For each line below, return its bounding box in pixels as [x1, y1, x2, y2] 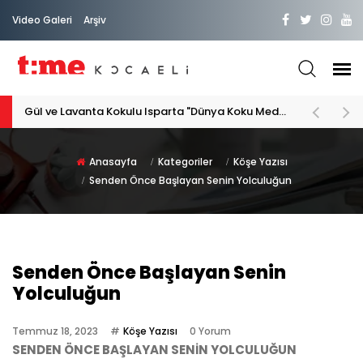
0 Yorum [190, 324, 231, 338]
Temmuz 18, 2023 [12, 324, 98, 338]
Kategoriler [157, 155, 212, 169]
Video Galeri [12, 13, 72, 27]
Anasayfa [88, 155, 137, 169]
